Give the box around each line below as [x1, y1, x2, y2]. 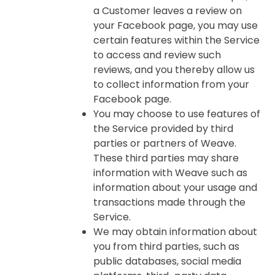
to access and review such [93, 48, 221, 62]
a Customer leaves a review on [93, 4, 242, 18]
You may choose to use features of [93, 107, 260, 121]
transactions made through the [93, 195, 246, 209]
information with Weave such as [93, 166, 247, 180]
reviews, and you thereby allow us [93, 63, 255, 77]
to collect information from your [93, 77, 249, 91]
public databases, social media [93, 254, 241, 268]
